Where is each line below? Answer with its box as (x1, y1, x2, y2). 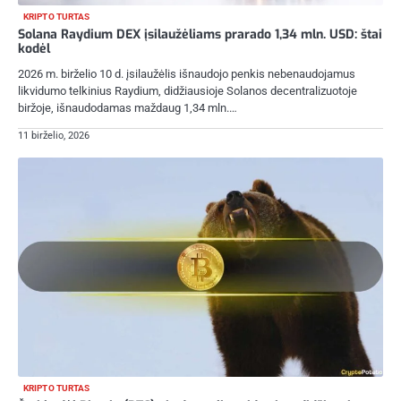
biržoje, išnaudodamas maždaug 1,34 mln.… (18, 101, 237, 115)
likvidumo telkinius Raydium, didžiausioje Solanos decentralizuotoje (18, 84, 357, 98)
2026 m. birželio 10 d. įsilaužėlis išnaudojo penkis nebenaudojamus (18, 67, 355, 81)
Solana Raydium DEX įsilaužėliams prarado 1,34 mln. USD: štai (18, 26, 382, 44)
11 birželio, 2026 (18, 130, 90, 142)
